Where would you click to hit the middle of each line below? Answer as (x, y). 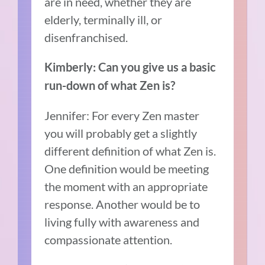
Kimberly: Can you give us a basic (130, 67)
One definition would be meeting (127, 169)
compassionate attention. (109, 240)
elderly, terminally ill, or (104, 20)
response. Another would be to (122, 204)
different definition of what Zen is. (130, 151)
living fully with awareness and (122, 222)
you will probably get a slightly (121, 133)
